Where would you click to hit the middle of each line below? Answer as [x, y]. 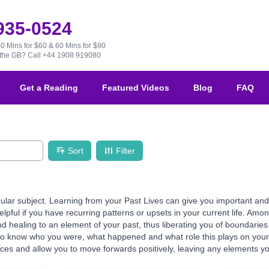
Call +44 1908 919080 [64, 55]
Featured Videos [136, 88]
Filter [125, 151]
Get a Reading [49, 88]
